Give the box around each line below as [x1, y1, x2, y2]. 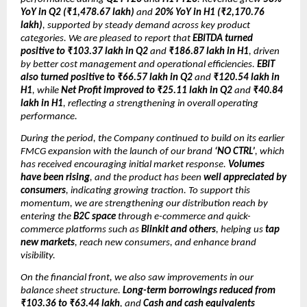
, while [32, 85, 61, 96]
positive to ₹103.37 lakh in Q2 [21, 46, 148, 57]
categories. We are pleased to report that [21, 33, 193, 44]
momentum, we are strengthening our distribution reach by [21, 198, 268, 209]
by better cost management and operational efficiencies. [21, 59, 257, 70]
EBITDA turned [193, 33, 253, 44]
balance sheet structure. [21, 286, 123, 297]
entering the [21, 211, 73, 222]
